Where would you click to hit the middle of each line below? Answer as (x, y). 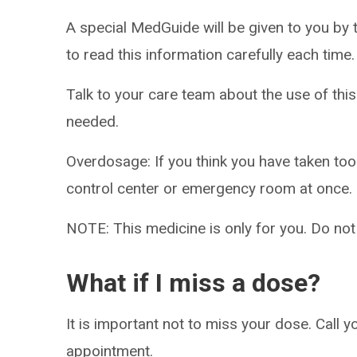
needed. (93, 122)
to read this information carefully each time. (211, 55)
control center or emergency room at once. (210, 188)
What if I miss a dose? (194, 283)
